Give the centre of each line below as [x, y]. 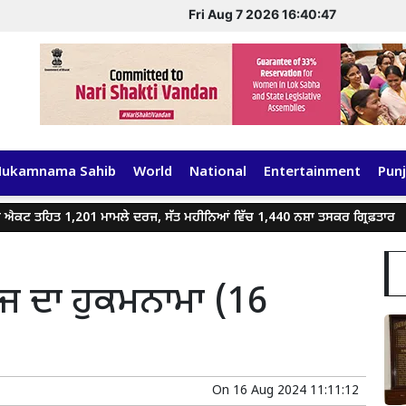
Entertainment [312, 173]
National [218, 173]
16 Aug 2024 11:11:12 [296, 391]
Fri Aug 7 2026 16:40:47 [262, 14]
